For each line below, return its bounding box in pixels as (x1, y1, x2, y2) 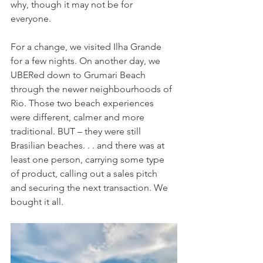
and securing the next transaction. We (11, 181, 170, 193)
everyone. (11, 12, 53, 24)
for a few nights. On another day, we (11, 55, 163, 66)
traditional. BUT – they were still (11, 125, 143, 137)
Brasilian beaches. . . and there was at (11, 139, 167, 151)
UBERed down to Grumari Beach (11, 69, 148, 80)
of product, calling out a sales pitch (11, 167, 160, 179)
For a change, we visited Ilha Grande (11, 41, 164, 52)
